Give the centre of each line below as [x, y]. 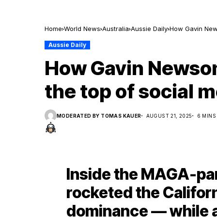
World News [82, 29]
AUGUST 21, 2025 [169, 116]
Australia [116, 29]
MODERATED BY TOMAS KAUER [99, 116]
